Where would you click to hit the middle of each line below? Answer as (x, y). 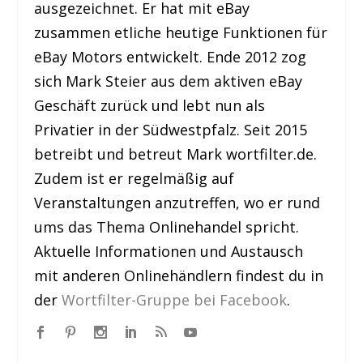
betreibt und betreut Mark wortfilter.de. (176, 154)
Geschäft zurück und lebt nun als (150, 105)
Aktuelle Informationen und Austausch (169, 251)
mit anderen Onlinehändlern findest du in (179, 275)
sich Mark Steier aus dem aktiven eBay (169, 81)
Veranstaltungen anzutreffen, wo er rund (177, 202)
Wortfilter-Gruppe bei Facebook (175, 299)
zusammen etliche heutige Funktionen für (181, 32)
